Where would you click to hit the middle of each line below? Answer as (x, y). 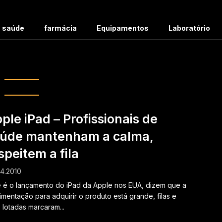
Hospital (38, 67)
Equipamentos (123, 28)
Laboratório (189, 28)
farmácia (60, 28)
